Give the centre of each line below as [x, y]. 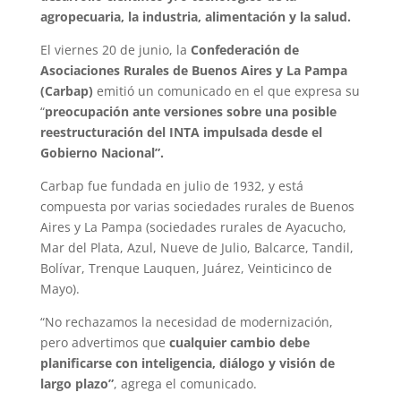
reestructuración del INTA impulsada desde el [181, 132]
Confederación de [244, 50]
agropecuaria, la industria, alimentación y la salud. [195, 17]
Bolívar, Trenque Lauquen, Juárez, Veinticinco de [186, 269]
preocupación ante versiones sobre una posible [190, 112]
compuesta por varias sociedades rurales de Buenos [197, 207]
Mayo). [60, 289]
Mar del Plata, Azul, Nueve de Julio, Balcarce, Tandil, [196, 248]
